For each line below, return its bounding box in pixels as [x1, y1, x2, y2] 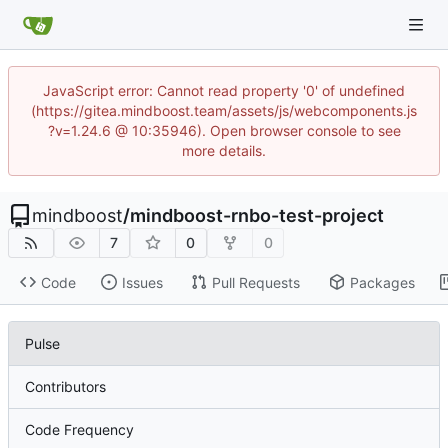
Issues [121, 273, 163, 291]
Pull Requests [211, 273, 300, 291]
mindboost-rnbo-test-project [130, 205, 384, 226]
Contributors [25, 378, 106, 396]
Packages [349, 273, 415, 291]
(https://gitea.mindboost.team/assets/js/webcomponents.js [31, 102, 417, 119]
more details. [182, 142, 266, 159]
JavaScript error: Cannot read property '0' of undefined [43, 82, 405, 99]
